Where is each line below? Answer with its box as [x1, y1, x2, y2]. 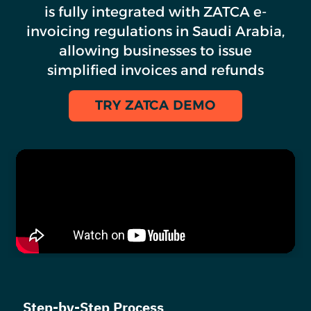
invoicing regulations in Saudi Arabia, [26, 22, 285, 40]
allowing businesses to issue [59, 42, 252, 59]
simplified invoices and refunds [47, 61, 264, 78]
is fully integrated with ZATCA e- [44, 3, 267, 20]
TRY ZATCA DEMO [95, 97, 216, 113]
